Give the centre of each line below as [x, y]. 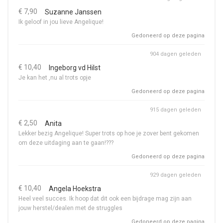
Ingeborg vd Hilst [75, 68]
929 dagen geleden [175, 175]
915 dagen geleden [175, 110]
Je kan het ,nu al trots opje [55, 78]
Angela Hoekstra [75, 189]
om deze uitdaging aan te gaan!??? [66, 143]
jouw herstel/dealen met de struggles [70, 208]
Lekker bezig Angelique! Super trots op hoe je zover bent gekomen [109, 133]
